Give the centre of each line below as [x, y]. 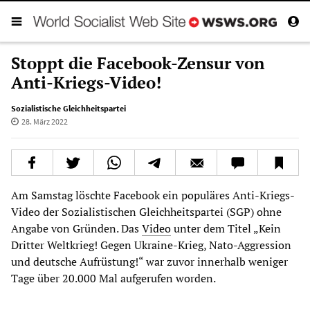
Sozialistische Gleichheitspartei [69, 108]
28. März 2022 [44, 121]
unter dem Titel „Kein [226, 228]
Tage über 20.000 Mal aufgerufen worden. [113, 278]
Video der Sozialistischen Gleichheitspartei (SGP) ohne [146, 211]
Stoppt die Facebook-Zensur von [138, 63]
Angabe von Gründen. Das [76, 228]
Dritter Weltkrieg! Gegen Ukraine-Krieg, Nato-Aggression [151, 245]
